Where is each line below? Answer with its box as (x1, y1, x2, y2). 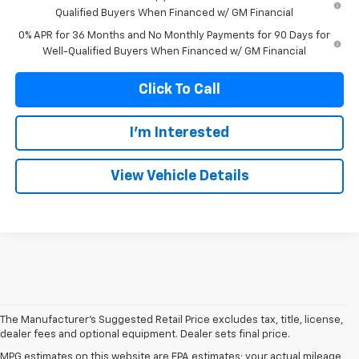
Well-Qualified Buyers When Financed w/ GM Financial (42, 46, 307, 57)
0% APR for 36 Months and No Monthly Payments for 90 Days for (18, 30, 331, 41)
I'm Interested (130, 125, 229, 140)
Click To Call (139, 82, 220, 97)
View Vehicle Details (110, 168, 249, 184)
